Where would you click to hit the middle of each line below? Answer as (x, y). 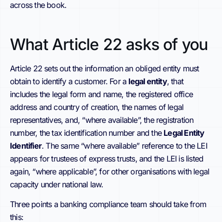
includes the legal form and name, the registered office (102, 94)
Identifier (26, 145)
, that (175, 81)
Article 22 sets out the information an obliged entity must (105, 68)
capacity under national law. (57, 184)
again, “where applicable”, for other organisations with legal (110, 171)
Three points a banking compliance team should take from (108, 204)
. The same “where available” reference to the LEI (124, 145)
